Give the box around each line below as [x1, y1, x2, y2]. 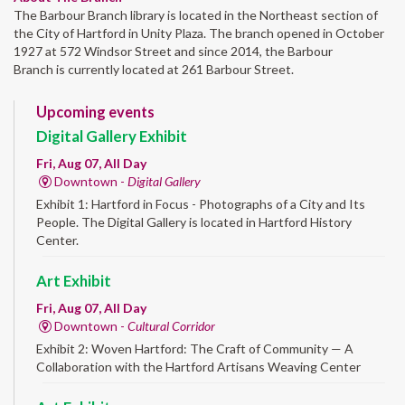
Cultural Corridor [127, 317, 215, 334]
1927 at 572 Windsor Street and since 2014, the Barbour [14, 42, 333, 59]
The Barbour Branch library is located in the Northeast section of [14, 6, 378, 23]
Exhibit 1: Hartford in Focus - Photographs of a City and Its [36, 195, 365, 212]
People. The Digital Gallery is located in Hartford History [36, 213, 352, 230]
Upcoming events [36, 102, 155, 120]
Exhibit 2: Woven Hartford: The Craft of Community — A [36, 340, 353, 356]
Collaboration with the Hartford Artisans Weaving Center [36, 358, 361, 374]
